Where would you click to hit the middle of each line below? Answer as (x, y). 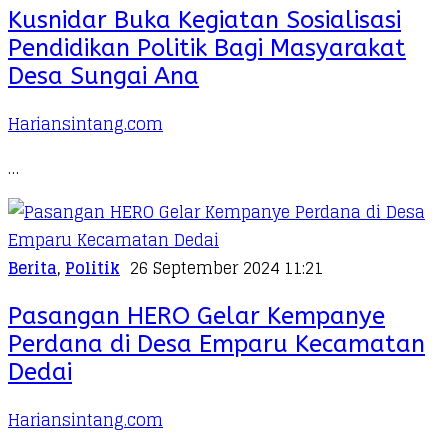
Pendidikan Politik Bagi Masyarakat (207, 48)
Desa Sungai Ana (103, 76)
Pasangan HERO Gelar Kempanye (196, 316)
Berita (32, 268)
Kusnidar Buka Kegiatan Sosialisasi (204, 20)
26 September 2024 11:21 (226, 268)
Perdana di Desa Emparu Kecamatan (216, 344)
